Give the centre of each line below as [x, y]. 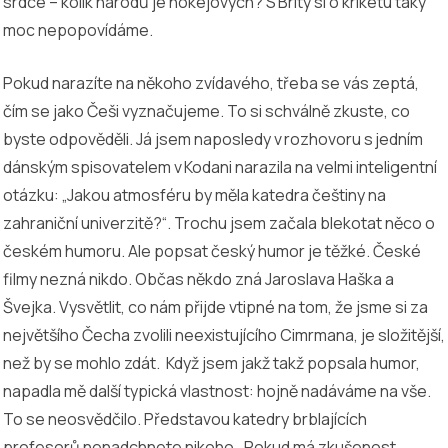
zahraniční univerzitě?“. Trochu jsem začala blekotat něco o [219, 222]
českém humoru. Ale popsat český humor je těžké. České [212, 250]
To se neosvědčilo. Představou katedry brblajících [185, 418]
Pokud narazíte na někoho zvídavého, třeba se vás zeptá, [211, 82]
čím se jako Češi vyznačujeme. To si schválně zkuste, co [206, 110]
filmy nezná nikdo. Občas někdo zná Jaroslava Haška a [198, 278]
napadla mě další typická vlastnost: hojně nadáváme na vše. [217, 390]
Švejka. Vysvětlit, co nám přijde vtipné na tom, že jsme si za [215, 306]
